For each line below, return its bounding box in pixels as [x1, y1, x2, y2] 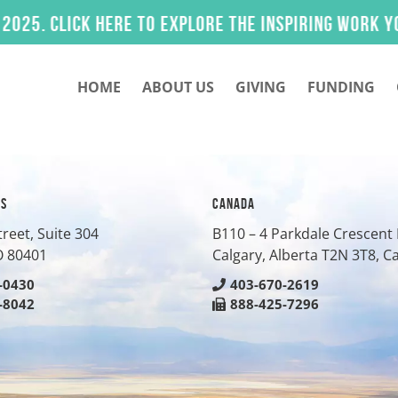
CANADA [212, 195, 255, 211]
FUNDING [307, 76, 375, 97]
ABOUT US [142, 76, 214, 97]
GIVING [235, 76, 286, 97]
